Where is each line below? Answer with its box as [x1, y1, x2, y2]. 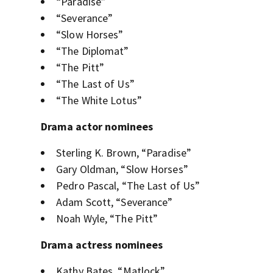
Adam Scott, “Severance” [56, 195, 174, 210]
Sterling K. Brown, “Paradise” [56, 146, 193, 160]
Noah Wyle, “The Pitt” [56, 211, 158, 226]
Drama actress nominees [41, 238, 163, 252]
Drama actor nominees [41, 119, 154, 134]
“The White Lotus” [56, 93, 142, 108]
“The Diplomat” [56, 44, 129, 58]
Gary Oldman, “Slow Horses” [56, 162, 190, 177]
